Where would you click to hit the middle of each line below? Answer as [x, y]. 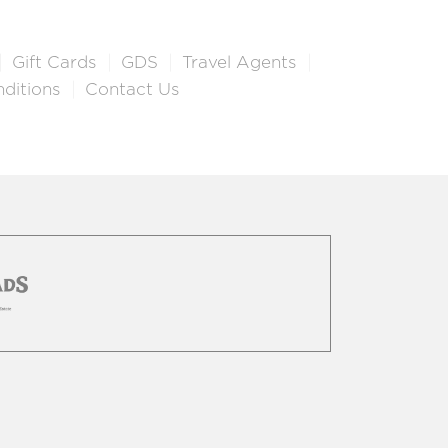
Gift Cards [54, 62]
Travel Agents [239, 62]
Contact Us [132, 89]
